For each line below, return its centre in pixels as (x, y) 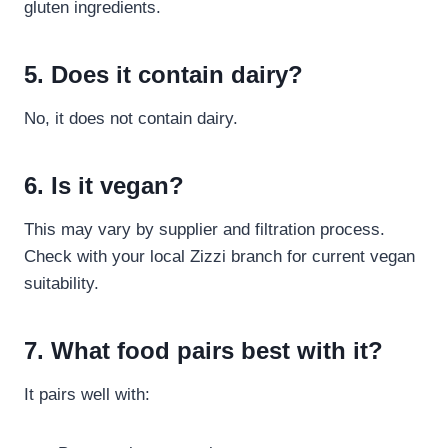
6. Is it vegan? (104, 186)
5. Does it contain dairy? (163, 75)
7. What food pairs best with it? (203, 351)
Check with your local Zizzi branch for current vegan (219, 257)
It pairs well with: (87, 395)
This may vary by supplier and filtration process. (204, 230)
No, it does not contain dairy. (131, 119)
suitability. (61, 284)
